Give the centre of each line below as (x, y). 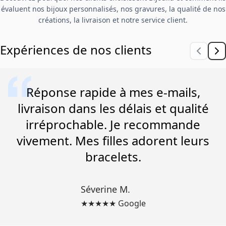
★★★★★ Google (113, 203)
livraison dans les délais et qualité (113, 108)
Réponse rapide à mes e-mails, (113, 92)
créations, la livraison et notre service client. (113, 20)
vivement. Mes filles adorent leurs (113, 140)
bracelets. (113, 156)
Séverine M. (105, 189)
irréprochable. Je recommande (113, 124)
